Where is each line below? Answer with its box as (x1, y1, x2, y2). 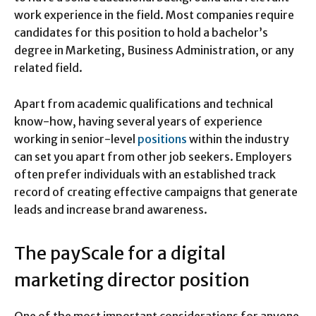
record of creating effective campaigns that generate (14, 184, 298, 199)
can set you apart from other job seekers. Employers (14, 149, 292, 164)
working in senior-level (14, 131, 138, 146)
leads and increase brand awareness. (14, 202, 207, 217)
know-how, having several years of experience (14, 114, 262, 128)
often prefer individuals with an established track (14, 166, 276, 181)
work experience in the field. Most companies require (14, 7, 294, 22)
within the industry (189, 131, 289, 146)
